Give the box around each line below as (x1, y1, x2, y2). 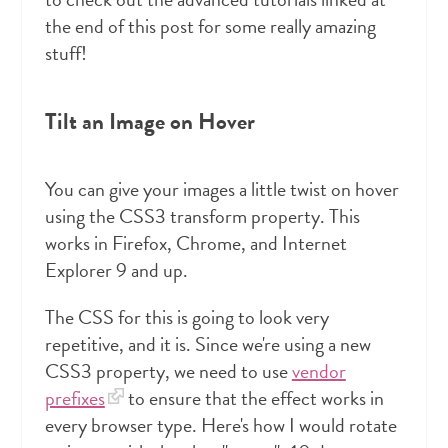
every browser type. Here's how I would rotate (44, 409, 397, 440)
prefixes (44, 382, 105, 413)
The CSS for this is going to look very (44, 301, 329, 332)
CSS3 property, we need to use (44, 355, 292, 386)
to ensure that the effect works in (123, 382, 384, 413)
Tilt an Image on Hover (44, 104, 255, 139)
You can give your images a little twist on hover (44, 173, 399, 204)
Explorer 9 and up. (44, 254, 188, 285)
